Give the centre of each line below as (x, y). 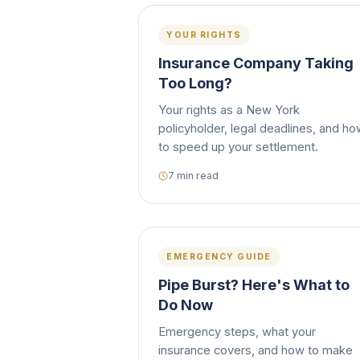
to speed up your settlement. (238, 147)
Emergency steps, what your (237, 332)
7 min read (193, 176)
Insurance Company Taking (256, 63)
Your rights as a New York (229, 110)
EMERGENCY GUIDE (219, 257)
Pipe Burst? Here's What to (254, 285)
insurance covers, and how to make (256, 350)
